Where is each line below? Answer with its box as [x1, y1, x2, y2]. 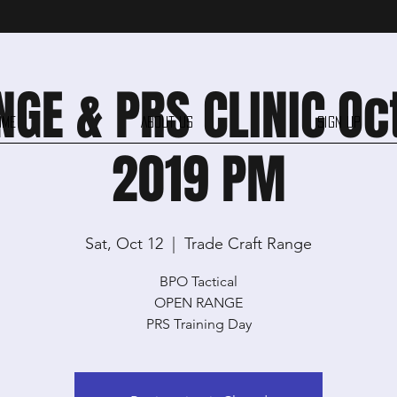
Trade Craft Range [184, 233, 312, 253]
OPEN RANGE [154, 293, 243, 311]
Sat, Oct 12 [85, 233, 163, 253]
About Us [140, 115, 193, 128]
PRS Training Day [145, 315, 252, 332]
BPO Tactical [160, 272, 237, 290]
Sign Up [317, 115, 361, 128]
